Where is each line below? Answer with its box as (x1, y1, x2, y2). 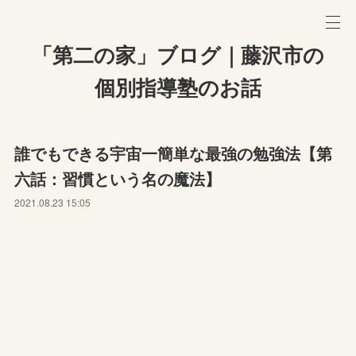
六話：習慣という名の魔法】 (14, 167, 222, 190)
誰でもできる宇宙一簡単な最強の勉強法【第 (14, 141, 333, 164)
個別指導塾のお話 (95, 76, 261, 100)
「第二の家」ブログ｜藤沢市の (32, 44, 324, 68)
